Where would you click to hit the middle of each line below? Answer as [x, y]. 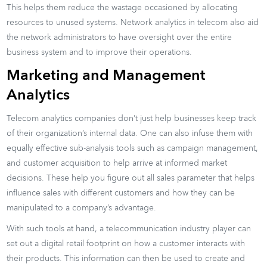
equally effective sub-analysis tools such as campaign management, [133, 148]
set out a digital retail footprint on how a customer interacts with [126, 243]
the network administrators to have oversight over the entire [119, 37]
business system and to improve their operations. [100, 52]
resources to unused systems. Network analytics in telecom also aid [133, 22]
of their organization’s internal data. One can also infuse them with [130, 133]
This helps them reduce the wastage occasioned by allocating [122, 7]
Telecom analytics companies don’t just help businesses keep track [132, 118]
